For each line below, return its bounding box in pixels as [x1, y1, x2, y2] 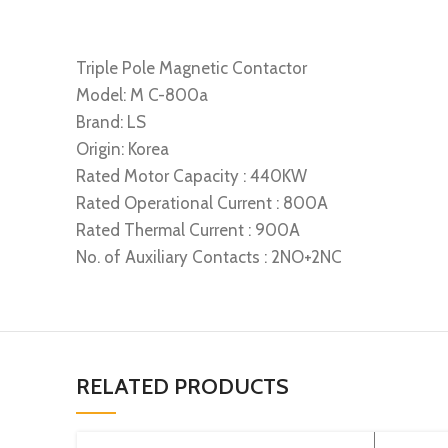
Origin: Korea [76, 139, 169, 159]
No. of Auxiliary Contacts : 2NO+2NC [76, 247, 342, 267]
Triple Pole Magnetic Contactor [76, 58, 307, 78]
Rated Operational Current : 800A [76, 193, 328, 213]
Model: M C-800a [76, 85, 208, 105]
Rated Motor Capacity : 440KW [76, 166, 307, 186]
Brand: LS [76, 112, 146, 132]
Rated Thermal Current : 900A [76, 220, 300, 240]
